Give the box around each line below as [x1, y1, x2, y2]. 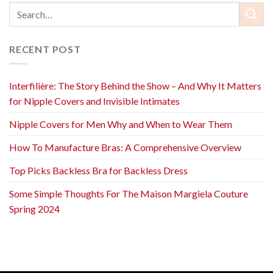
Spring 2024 [9, 203, 60, 215]
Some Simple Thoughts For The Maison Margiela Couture [9, 188, 248, 200]
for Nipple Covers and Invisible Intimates [9, 95, 180, 107]
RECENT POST [9, 43, 81, 55]
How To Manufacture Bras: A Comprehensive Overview [9, 141, 241, 154]
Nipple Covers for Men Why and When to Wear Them [9, 118, 232, 130]
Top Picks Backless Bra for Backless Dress [9, 165, 188, 177]
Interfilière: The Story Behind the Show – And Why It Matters [9, 80, 261, 92]
